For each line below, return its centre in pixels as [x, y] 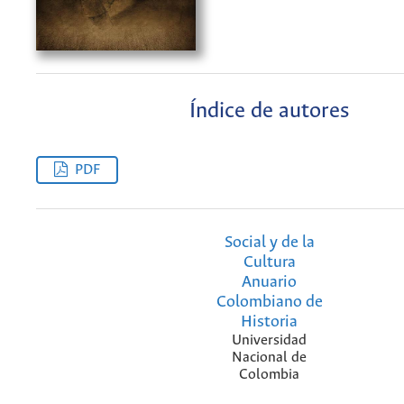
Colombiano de [269, 302]
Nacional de [269, 357]
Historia [269, 321]
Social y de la [269, 242]
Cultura [269, 262]
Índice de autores [269, 111]
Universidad [269, 340]
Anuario [269, 282]
